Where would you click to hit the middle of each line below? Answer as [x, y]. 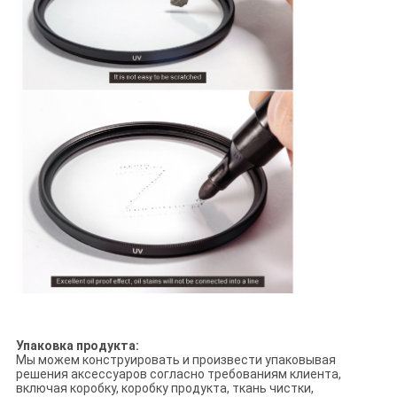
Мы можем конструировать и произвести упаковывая [175, 360]
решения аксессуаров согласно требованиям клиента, [178, 374]
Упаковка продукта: [77, 346]
